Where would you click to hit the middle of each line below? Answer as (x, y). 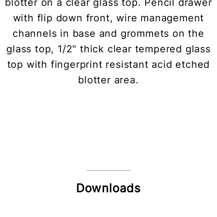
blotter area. (108, 80)
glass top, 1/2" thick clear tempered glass (108, 49)
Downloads (108, 188)
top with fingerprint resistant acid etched (108, 65)
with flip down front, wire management (108, 18)
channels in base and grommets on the (108, 34)
